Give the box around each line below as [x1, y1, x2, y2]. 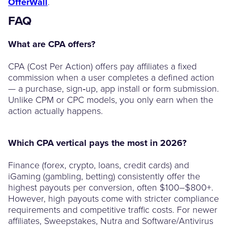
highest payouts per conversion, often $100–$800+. [8, 180, 213, 193]
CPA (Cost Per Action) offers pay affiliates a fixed [8, 59, 197, 72]
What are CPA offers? [8, 37, 95, 51]
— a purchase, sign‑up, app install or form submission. [8, 82, 219, 94]
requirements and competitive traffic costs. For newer [8, 203, 217, 215]
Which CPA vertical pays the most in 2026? [8, 136, 186, 149]
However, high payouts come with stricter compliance [8, 192, 219, 204]
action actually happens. [8, 104, 103, 117]
